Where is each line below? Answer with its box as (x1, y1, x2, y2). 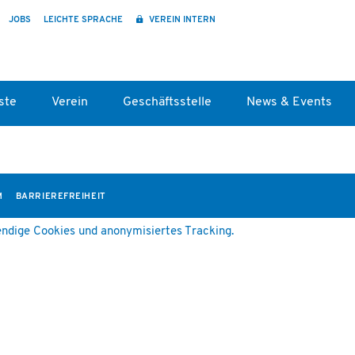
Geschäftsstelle (123, 96, 212, 109)
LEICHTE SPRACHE (43, 16, 123, 25)
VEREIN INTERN (146, 16, 216, 25)
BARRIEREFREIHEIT (15, 193, 106, 201)
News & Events (246, 96, 333, 109)
